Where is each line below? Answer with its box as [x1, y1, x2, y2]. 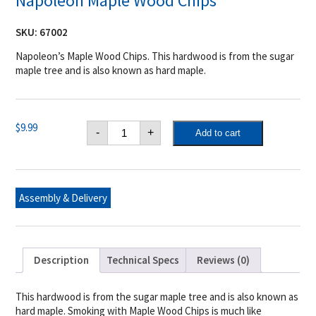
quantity [107, 160, 145, 174]
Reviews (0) [197, 253, 250, 267]
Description [34, 253, 90, 267]
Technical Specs [107, 253, 180, 267]
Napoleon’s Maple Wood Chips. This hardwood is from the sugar [16, 49, 295, 63]
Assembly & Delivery [19, 190, 108, 205]
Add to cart [195, 128, 241, 139]
